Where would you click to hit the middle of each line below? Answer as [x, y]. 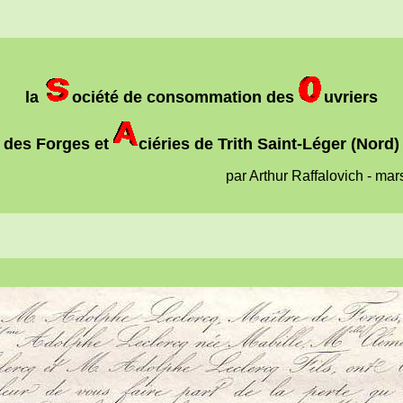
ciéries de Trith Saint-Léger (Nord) [269, 144]
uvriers [351, 97]
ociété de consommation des [185, 97]
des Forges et [58, 144]
